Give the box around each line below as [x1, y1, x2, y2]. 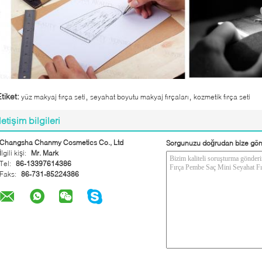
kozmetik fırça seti [194, 92, 250, 101]
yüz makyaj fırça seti [21, 92, 85, 101]
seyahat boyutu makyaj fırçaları [90, 92, 189, 101]
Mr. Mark [31, 149, 58, 157]
